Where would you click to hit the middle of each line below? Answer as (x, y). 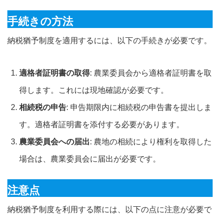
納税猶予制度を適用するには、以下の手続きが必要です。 (110, 40)
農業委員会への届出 (55, 141)
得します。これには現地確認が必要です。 (94, 90)
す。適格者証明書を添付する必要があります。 (102, 124)
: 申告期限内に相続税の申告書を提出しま (139, 107)
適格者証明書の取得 (55, 73)
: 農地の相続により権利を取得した (151, 141)
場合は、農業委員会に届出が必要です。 (90, 159)
